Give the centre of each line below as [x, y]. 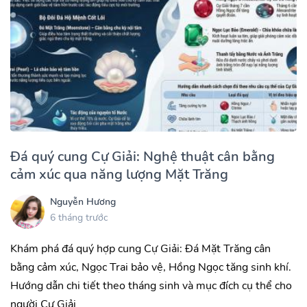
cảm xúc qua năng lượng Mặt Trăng [119, 174]
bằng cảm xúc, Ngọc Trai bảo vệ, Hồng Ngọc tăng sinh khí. [151, 267]
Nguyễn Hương [83, 202]
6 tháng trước [79, 218]
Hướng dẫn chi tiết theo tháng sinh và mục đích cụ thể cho [151, 285]
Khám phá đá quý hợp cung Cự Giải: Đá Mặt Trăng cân [140, 248]
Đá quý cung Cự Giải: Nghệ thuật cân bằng [143, 156]
